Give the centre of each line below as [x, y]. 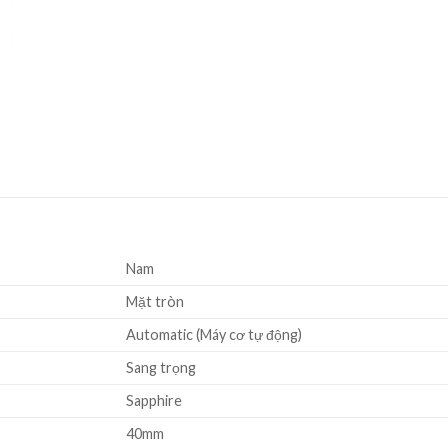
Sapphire [154, 401]
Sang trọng [161, 368]
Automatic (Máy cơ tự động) [214, 335]
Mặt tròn [155, 302]
